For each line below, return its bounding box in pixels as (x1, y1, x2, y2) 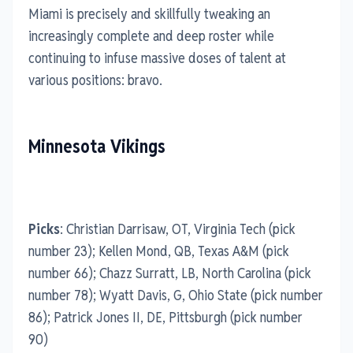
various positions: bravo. (28, 70, 162, 89)
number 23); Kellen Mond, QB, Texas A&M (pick (28, 241, 289, 260)
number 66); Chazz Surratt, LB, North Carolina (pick (28, 263, 311, 282)
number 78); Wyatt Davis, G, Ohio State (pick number (28, 285, 323, 304)
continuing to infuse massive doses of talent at (28, 48, 286, 67)
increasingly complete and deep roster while (28, 26, 274, 45)
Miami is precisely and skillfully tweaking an (28, 4, 270, 23)
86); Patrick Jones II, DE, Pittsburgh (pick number (28, 307, 303, 326)
